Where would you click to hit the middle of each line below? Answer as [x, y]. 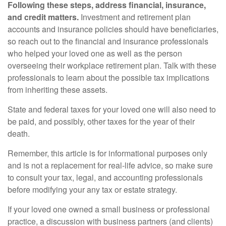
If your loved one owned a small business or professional [109, 209]
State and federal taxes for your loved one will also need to [112, 109]
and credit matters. [43, 17]
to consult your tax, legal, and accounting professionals [105, 177]
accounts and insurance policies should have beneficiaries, [113, 29]
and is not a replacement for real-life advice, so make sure [110, 165]
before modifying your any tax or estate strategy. [92, 189]
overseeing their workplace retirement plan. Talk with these [112, 65]
